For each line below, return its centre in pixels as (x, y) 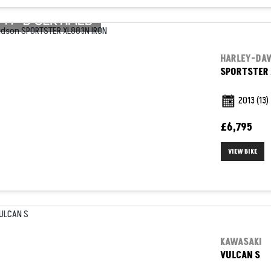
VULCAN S (240, 255)
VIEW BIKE (242, 152)
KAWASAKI (241, 242)
